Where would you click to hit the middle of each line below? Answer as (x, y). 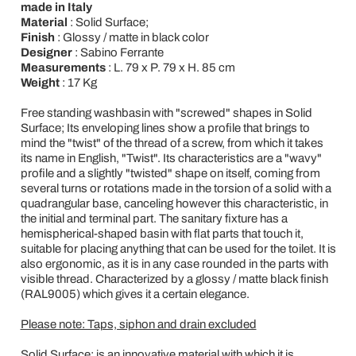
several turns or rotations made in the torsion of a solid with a (176, 188)
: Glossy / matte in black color (132, 37)
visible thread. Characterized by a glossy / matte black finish (174, 279)
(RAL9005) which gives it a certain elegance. (135, 294)
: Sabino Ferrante (118, 52)
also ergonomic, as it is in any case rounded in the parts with (174, 264)
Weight (40, 83)
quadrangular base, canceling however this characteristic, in (174, 203)
